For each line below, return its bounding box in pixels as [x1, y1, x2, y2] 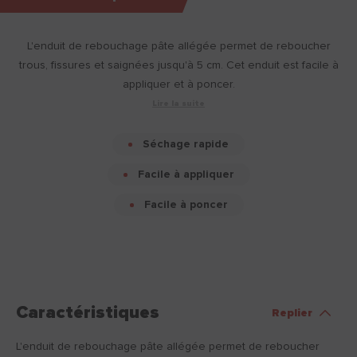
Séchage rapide [143, 139, 229, 151]
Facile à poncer [143, 199, 228, 211]
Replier [272, 308, 312, 320]
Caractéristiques [16, 304, 159, 323]
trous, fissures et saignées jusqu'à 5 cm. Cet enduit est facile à [18, 60, 339, 72]
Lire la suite [152, 100, 205, 108]
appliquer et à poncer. [122, 79, 235, 91]
